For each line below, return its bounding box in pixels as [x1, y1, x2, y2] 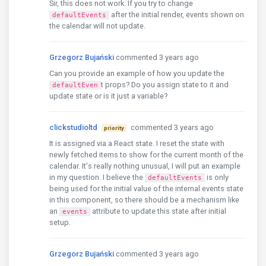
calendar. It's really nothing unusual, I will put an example [49, 161, 240, 170]
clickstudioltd [49, 123, 97, 132]
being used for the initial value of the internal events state [49, 184, 243, 193]
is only [205, 173, 229, 182]
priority [103, 125, 124, 131]
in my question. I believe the [49, 173, 145, 182]
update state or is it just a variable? [49, 91, 167, 100]
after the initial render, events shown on [109, 10, 244, 19]
